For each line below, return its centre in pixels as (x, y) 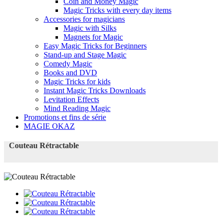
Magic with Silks (90, 28)
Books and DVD (70, 73)
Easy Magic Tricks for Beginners (95, 46)
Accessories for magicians (84, 19)
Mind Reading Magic (77, 109)
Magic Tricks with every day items (117, 10)
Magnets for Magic (93, 37)
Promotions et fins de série (65, 117)
